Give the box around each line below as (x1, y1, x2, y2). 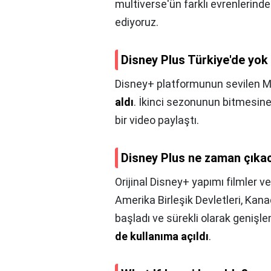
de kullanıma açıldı (115, 230, 209, 243)
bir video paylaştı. (115, 114, 199, 127)
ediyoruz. (115, 16, 158, 29)
